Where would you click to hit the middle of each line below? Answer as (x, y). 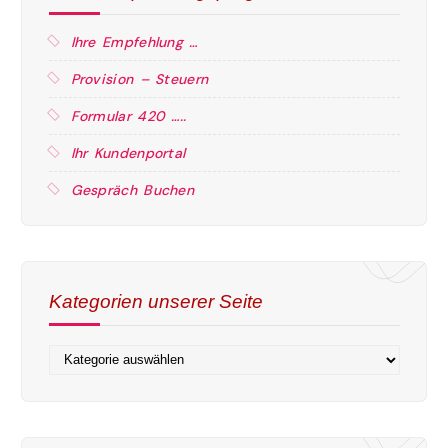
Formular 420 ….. (128, 116)
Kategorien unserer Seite (155, 301)
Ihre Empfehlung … (134, 42)
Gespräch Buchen (132, 190)
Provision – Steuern (139, 79)
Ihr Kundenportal (128, 153)
